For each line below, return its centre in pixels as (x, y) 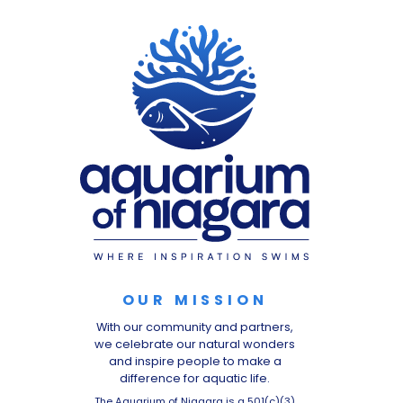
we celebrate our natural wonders (195, 345)
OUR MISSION (195, 300)
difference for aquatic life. (195, 379)
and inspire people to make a (195, 362)
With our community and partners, (195, 327)
